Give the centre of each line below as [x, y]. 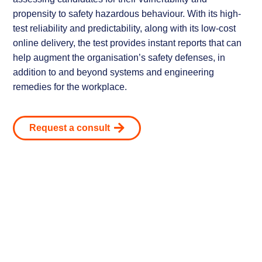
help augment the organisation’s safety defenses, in [119, 57]
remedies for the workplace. [70, 87]
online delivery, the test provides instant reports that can [127, 43]
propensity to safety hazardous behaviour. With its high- [127, 13]
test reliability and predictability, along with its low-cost [125, 28]
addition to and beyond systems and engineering [114, 72]
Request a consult [70, 127]
